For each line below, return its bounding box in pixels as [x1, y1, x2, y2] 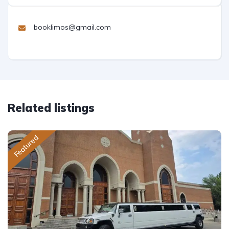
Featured [12, 133, 40, 159]
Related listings [8, 101, 95, 115]
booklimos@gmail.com [34, 22, 111, 32]
